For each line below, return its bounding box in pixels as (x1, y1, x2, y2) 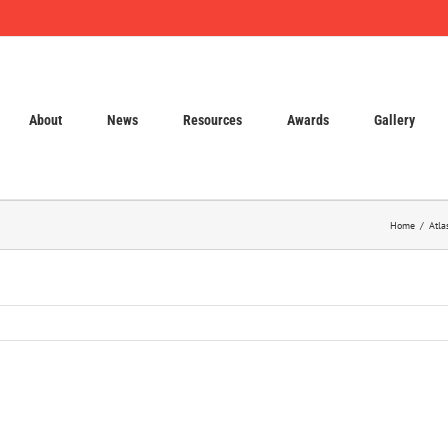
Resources (183, 111, 242, 128)
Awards (287, 111, 329, 128)
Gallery (374, 111, 415, 128)
